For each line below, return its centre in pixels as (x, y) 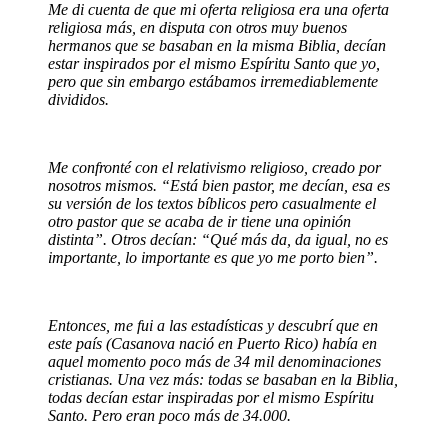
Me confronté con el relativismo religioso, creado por (214, 168)
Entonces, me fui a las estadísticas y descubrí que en (213, 326)
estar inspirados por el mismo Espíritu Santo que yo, (214, 64)
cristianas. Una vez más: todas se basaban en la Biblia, (223, 380)
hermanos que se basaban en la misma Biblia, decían (217, 46)
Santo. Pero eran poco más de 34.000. (169, 416)
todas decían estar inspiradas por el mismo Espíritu (211, 398)
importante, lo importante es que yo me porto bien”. (213, 258)
